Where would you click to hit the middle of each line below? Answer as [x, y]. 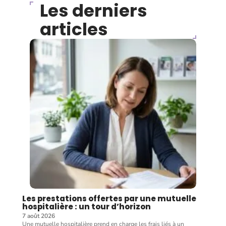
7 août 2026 [39, 216]
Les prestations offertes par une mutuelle [109, 199]
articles [74, 29]
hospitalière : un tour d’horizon [87, 207]
